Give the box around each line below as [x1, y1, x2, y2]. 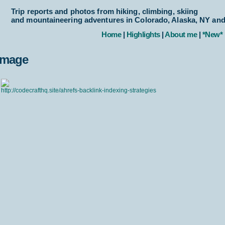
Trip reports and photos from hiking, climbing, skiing [11, 7, 198, 16]
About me [165, 30, 197, 39]
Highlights [126, 30, 160, 39]
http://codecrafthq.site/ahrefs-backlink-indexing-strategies [1, 87, 156, 94]
